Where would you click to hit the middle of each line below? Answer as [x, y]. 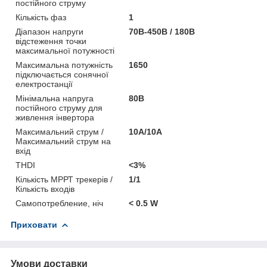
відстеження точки [51, 41]
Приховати [34, 224]
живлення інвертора [55, 117]
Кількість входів [45, 189]
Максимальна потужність [64, 65]
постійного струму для [59, 108]
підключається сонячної [62, 74]
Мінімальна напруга [55, 98]
